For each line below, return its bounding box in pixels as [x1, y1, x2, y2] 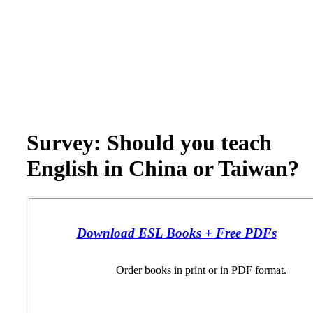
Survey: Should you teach [27, 130, 272, 155]
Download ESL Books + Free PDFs [76, 226, 277, 241]
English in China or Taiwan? [27, 156, 299, 181]
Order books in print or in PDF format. [115, 264, 286, 277]
